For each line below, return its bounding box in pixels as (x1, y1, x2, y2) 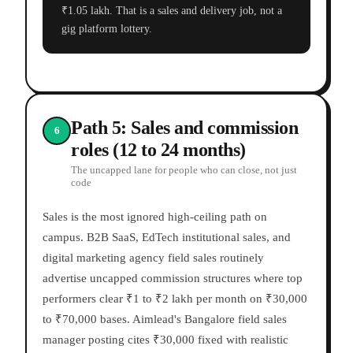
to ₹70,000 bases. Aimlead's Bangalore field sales (43, 313, 287, 326)
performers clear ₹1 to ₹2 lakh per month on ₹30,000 (43, 292, 307, 306)
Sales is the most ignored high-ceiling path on (43, 210, 267, 224)
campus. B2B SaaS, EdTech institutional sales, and (43, 231, 291, 244)
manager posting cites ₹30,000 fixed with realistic (43, 333, 288, 347)
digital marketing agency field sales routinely (43, 251, 264, 265)
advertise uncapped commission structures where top (43, 272, 303, 285)
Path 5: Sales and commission (71, 117, 298, 139)
